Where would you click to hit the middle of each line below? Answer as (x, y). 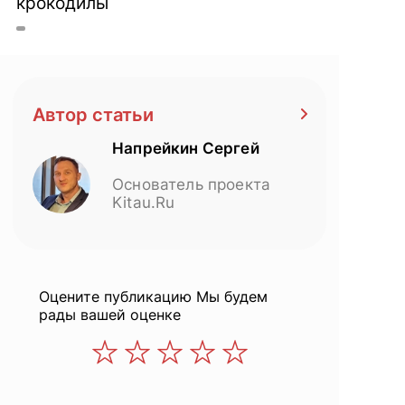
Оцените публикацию (115, 296)
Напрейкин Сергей (186, 148)
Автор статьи (93, 114)
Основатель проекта (192, 184)
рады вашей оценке (110, 314)
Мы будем (230, 296)
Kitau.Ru (144, 202)
